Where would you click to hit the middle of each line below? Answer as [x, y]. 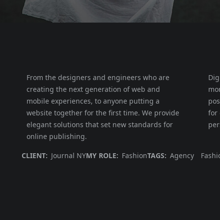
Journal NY [68, 155]
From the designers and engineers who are [98, 77]
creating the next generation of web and [93, 89]
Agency [182, 155]
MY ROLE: [102, 155]
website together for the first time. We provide [103, 113]
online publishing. [56, 136]
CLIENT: [34, 155]
